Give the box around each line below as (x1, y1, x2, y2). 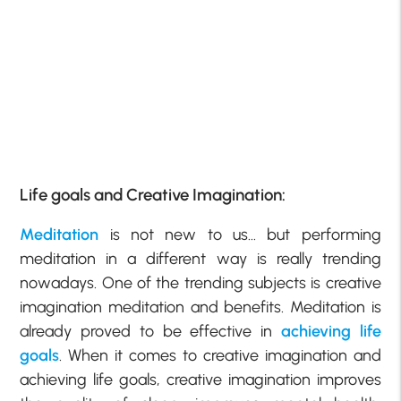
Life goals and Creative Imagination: (20, 183, 286, 205)
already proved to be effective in (20, 321, 281, 342)
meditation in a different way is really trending (20, 249, 381, 269)
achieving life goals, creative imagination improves (20, 370, 381, 390)
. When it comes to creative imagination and (59, 346, 381, 366)
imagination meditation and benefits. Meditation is (20, 297, 381, 318)
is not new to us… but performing (98, 225, 381, 245)
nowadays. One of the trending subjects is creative (20, 273, 381, 294)
